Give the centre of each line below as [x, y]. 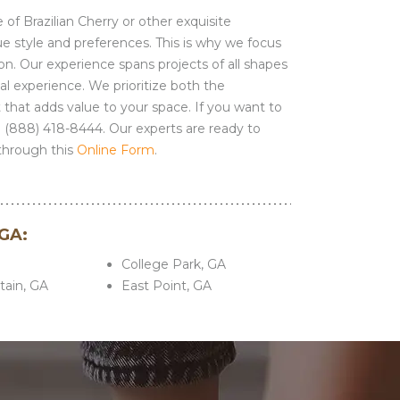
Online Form [116, 150]
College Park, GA [173, 264]
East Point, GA [166, 286]
